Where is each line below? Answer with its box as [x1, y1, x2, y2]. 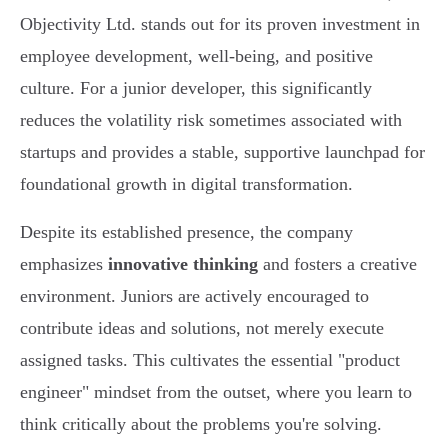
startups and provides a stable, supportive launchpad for [20, 142, 425, 163]
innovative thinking [108, 254, 258, 275]
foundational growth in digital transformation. [20, 174, 353, 195]
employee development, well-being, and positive [20, 46, 373, 67]
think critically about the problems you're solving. [20, 414, 382, 435]
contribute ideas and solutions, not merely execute [20, 318, 384, 339]
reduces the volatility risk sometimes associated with [20, 110, 402, 131]
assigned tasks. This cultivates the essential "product [20, 350, 400, 371]
